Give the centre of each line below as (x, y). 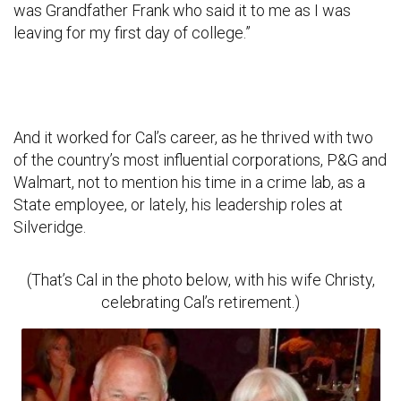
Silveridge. (50, 226)
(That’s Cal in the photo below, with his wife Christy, (200, 279)
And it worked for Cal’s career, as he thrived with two (193, 137)
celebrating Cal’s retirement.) (200, 302)
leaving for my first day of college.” (132, 32)
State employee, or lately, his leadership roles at (178, 204)
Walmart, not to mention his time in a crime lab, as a (189, 182)
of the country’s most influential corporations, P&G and (200, 159)
